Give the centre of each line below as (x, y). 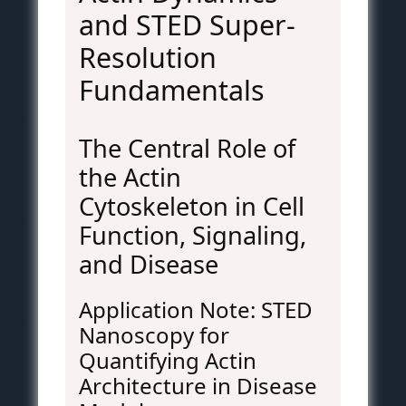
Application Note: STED (196, 310)
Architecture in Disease (198, 386)
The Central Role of (187, 149)
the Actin (130, 178)
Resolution (148, 58)
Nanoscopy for (154, 335)
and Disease (149, 265)
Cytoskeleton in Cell (192, 207)
